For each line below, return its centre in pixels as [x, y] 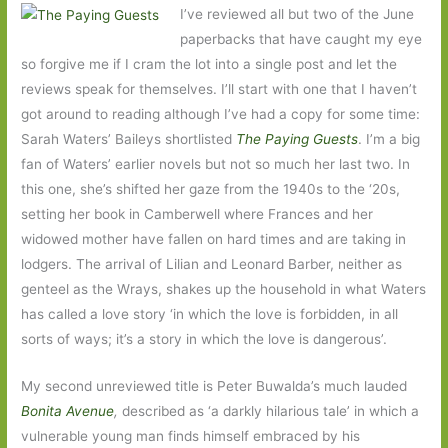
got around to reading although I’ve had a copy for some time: [221, 113]
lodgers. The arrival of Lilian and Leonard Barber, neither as [212, 263]
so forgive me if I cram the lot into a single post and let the [209, 63]
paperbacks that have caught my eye [300, 38]
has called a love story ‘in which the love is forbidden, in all [210, 313]
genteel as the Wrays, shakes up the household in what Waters [224, 288]
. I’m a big [389, 138]
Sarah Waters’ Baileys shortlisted [129, 138]
